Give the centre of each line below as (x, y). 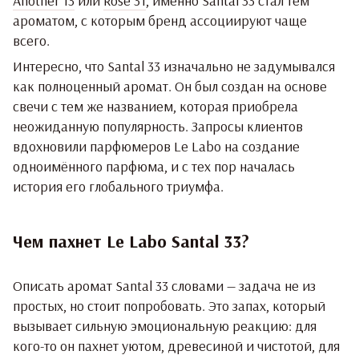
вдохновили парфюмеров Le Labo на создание (156, 146)
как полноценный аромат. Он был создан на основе (170, 86)
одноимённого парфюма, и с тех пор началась (154, 166)
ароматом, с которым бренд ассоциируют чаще (160, 20)
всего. (31, 40)
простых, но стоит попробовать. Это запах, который (169, 305)
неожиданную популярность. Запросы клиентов (158, 126)
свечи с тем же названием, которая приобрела (155, 106)
